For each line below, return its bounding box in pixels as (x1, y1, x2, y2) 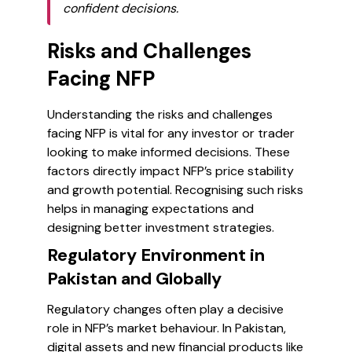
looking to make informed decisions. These (47, 144, 290, 160)
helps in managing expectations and (47, 200, 254, 217)
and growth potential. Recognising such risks (47, 181, 303, 198)
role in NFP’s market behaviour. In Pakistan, (47, 320, 286, 336)
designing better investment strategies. (47, 219, 274, 236)
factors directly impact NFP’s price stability (47, 163, 294, 179)
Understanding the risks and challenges (47, 106, 273, 123)
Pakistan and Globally (47, 267, 222, 290)
